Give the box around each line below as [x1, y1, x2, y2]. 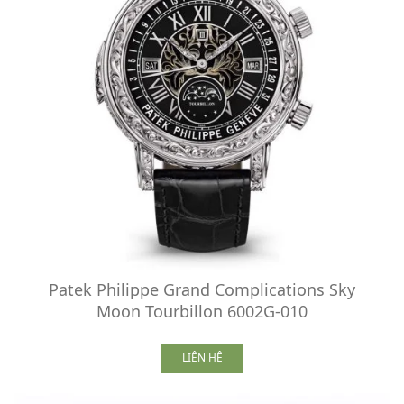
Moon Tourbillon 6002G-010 [96, 299, 308, 322]
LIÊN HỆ [181, 350, 223, 366]
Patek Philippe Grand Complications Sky [49, 278, 355, 300]
